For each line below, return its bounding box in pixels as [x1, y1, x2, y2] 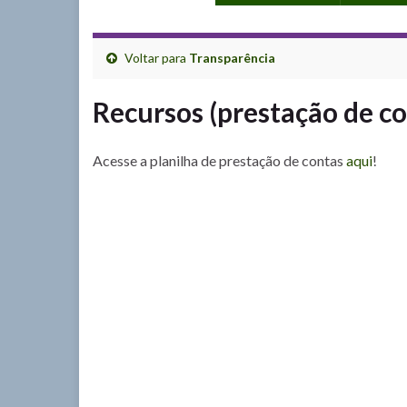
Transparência [189, 50, 275, 65]
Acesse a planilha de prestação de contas [93, 152, 346, 169]
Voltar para [122, 50, 189, 65]
